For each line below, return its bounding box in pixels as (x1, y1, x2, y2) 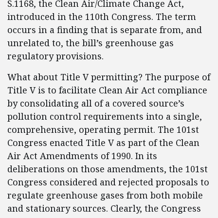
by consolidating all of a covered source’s (7, 97, 184, 109)
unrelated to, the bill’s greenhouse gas (7, 37, 174, 49)
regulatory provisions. (7, 50, 104, 62)
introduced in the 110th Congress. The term (7, 11, 196, 22)
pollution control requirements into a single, (7, 110, 202, 122)
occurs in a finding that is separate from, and (7, 24, 202, 36)
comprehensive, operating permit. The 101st (7, 124, 199, 135)
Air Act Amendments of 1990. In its (7, 150, 157, 162)
